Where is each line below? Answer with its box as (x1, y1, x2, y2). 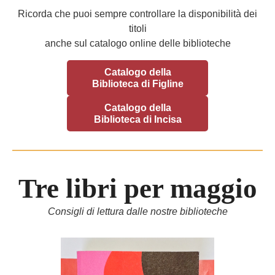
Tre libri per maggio (18, 173, 257, 204)
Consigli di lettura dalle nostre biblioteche (47, 206, 228, 217)
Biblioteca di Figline (91, 79, 184, 89)
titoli (128, 23, 147, 34)
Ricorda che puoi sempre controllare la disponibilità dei (18, 9, 257, 19)
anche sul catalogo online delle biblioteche (44, 38, 231, 48)
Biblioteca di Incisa (93, 114, 182, 125)
